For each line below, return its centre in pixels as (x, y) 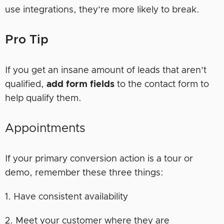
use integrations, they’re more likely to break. (102, 10)
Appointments (45, 128)
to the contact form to (162, 84)
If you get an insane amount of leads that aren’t (106, 70)
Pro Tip (27, 40)
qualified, (26, 84)
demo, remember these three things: (84, 173)
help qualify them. (43, 98)
